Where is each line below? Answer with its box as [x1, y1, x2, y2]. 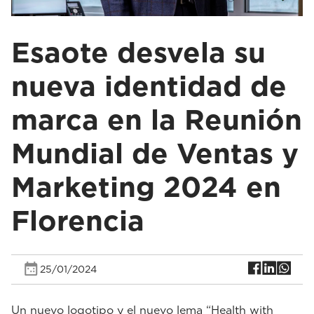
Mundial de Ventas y [11, 136, 299, 170]
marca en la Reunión [11, 102, 302, 137]
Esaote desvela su [11, 35, 266, 69]
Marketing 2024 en [11, 170, 281, 204]
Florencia [11, 203, 144, 238]
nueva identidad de [11, 69, 287, 103]
